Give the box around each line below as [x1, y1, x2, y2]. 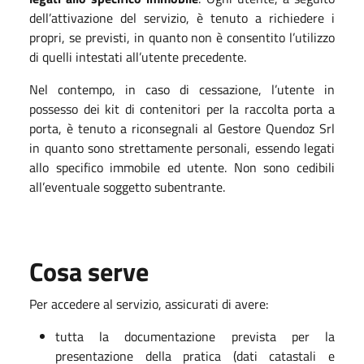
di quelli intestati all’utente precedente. [29, 47, 246, 67]
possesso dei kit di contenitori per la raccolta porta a [29, 99, 335, 119]
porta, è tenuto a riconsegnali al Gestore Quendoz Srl [29, 119, 335, 138]
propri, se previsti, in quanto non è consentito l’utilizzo [29, 28, 335, 47]
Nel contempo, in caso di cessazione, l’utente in [29, 80, 335, 99]
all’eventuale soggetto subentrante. [29, 177, 225, 197]
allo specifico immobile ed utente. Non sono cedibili [29, 158, 335, 177]
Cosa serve [29, 252, 149, 291]
